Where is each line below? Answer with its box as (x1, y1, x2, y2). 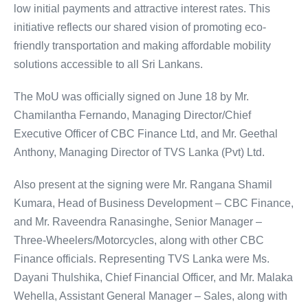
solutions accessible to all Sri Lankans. (14, 58, 203, 71)
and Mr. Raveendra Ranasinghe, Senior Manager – (14, 216, 262, 228)
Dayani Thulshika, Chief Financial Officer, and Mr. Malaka (14, 272, 293, 284)
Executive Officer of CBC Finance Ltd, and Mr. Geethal (14, 128, 278, 140)
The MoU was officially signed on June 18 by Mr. (14, 91, 249, 103)
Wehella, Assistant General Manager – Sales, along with (14, 290, 287, 302)
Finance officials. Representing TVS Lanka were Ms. (14, 253, 269, 265)
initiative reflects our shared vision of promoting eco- (14, 21, 266, 34)
